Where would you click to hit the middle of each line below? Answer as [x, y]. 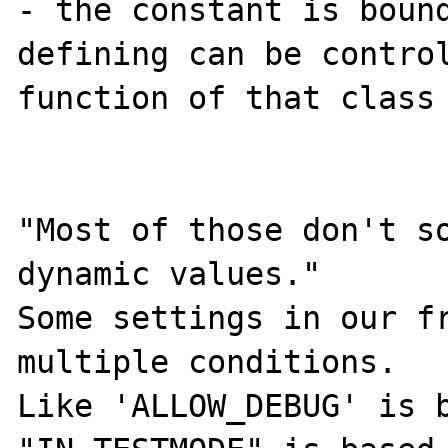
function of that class [226, 97]
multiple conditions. [207, 361]
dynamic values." [169, 273]
